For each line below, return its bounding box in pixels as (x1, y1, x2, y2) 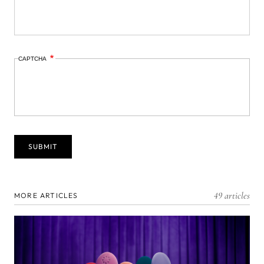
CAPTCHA (18, 55, 49, 62)
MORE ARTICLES (14, 190, 78, 200)
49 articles (214, 189, 250, 202)
